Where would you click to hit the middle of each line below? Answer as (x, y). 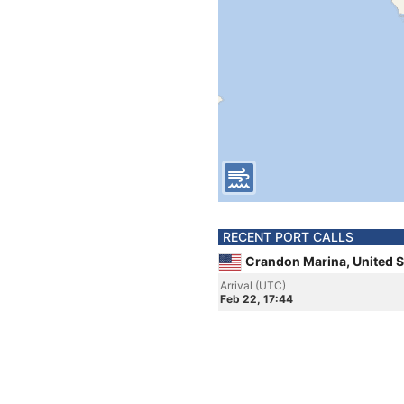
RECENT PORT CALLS (288, 237)
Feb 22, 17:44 (257, 299)
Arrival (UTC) (253, 285)
